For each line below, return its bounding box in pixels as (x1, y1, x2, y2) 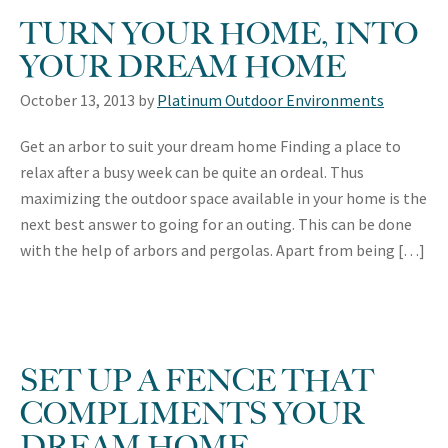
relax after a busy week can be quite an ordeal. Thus (20, 161, 364, 182)
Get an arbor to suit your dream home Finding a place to (20, 135, 401, 156)
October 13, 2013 (20, 89, 135, 110)
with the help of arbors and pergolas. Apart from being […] (20, 239, 425, 260)
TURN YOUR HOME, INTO (20, 8, 418, 56)
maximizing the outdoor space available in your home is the (20, 187, 427, 208)
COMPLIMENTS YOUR (20, 388, 364, 436)
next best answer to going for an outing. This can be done (20, 213, 412, 234)
